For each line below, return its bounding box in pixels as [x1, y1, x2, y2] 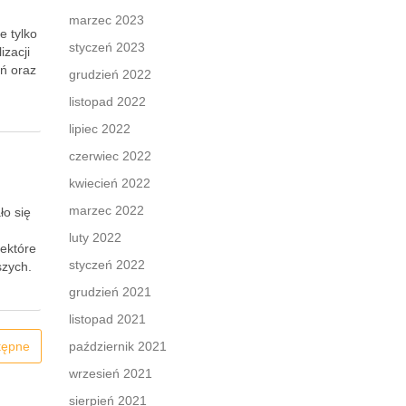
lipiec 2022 [69, 121, 130, 136]
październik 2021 [69, 339, 167, 353]
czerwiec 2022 [69, 149, 151, 163]
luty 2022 [69, 230, 121, 245]
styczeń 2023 [69, 40, 145, 54]
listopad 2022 [69, 94, 146, 109]
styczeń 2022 [69, 257, 145, 272]
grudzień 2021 [69, 285, 151, 299]
